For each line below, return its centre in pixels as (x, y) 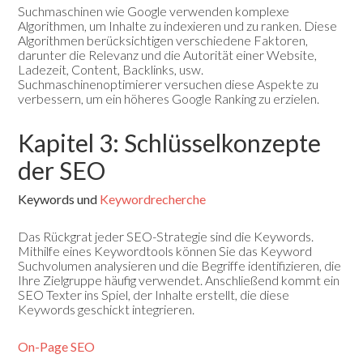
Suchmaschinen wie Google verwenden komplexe (154, 11)
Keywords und (59, 199)
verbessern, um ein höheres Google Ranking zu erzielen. (169, 99)
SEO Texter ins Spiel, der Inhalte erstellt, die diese (154, 295)
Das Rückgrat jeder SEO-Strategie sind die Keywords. (166, 237)
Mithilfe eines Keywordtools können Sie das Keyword (165, 251)
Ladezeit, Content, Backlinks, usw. (111, 70)
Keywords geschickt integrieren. (107, 310)
